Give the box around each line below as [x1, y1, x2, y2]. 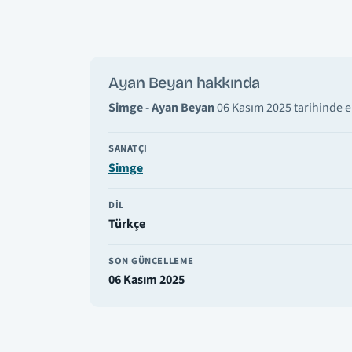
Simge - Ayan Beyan [108, 99, 214, 117]
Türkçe [108, 214, 145, 233]
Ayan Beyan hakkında [108, 73, 260, 93]
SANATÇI [108, 141, 148, 156]
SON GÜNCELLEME [108, 253, 194, 268]
